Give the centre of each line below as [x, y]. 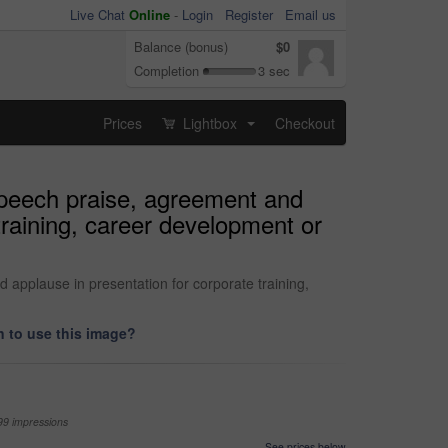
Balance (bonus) [181, 46]
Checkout [305, 122]
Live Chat [99, 14]
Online [149, 14]
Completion [166, 70]
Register [249, 14]
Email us [310, 14]
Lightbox [210, 122]
